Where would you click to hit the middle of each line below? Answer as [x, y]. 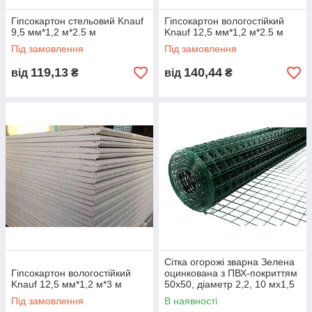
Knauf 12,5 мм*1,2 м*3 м [67, 284]
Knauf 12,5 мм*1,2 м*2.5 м [224, 32]
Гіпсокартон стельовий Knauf [77, 21]
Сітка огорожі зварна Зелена [229, 262]
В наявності [191, 301]
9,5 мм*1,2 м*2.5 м [54, 32]
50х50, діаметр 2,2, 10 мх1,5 [229, 284]
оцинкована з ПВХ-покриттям [231, 273]
